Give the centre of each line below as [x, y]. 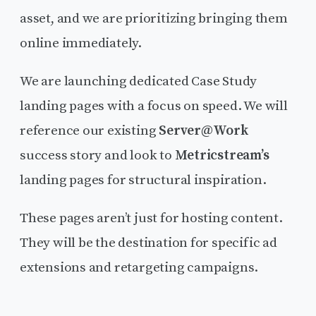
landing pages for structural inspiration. [143, 180]
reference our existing [90, 131]
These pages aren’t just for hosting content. [151, 218]
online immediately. [81, 43]
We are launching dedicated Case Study [139, 81]
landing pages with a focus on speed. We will [154, 106]
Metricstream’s [222, 156]
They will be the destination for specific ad [148, 243]
